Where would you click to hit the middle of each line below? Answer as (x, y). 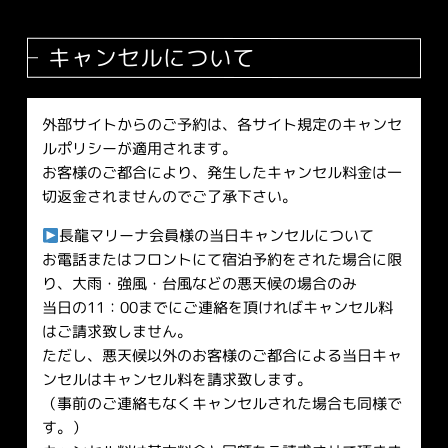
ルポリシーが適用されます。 (139, 148)
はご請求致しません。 (116, 331)
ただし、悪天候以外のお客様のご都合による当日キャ (221, 355)
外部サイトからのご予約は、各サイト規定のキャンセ (221, 124)
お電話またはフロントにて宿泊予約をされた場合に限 (221, 259)
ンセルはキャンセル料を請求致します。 (176, 379)
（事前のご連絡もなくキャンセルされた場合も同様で (221, 403)
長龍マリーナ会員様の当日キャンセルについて (217, 235)
